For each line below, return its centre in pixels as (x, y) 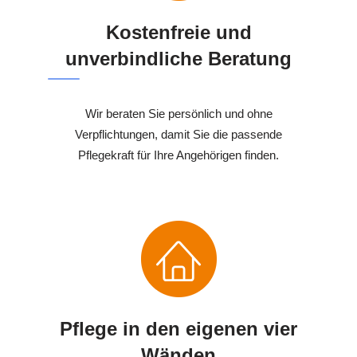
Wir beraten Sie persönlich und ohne (178, 114)
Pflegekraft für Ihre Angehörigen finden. (178, 155)
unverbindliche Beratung (178, 59)
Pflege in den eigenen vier (178, 329)
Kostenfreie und (178, 33)
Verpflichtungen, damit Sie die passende (178, 135)
